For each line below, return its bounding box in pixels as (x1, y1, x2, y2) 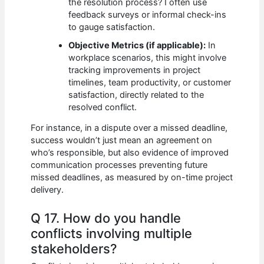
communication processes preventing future (31, 160, 208, 171)
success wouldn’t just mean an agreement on (31, 135, 213, 146)
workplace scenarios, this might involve (68, 52, 227, 63)
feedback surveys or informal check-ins (68, 9, 227, 20)
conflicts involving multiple (31, 225, 193, 241)
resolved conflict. (68, 101, 137, 113)
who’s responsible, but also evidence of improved (31, 147, 229, 159)
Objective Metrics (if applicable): (68, 39, 206, 51)
